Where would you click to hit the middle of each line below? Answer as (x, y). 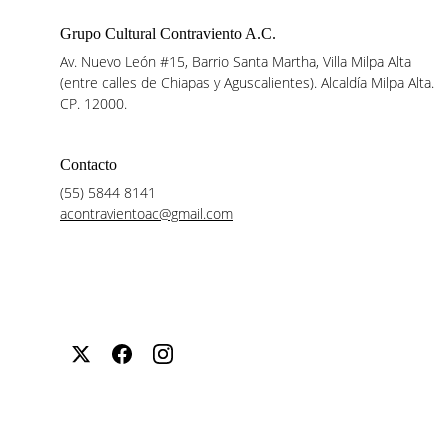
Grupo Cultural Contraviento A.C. (168, 33)
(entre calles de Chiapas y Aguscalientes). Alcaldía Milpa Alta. (249, 82)
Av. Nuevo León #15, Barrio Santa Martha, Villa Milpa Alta (237, 61)
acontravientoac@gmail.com (146, 213)
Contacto (88, 164)
